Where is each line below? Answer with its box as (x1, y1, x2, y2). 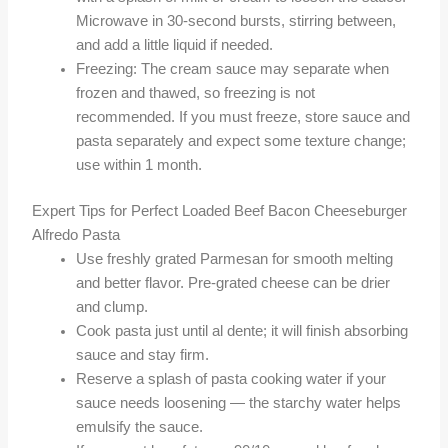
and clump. (76, 299, 149, 316)
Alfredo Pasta (32, 227, 121, 244)
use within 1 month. (76, 157, 203, 174)
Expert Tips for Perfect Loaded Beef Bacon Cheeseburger (32, 203, 408, 220)
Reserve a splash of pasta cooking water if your (76, 371, 387, 388)
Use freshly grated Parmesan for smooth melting (76, 251, 394, 268)
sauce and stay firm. (76, 347, 210, 364)
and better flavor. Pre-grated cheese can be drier (76, 275, 391, 292)
